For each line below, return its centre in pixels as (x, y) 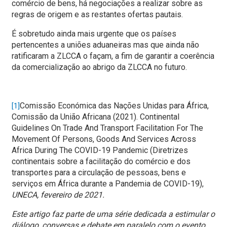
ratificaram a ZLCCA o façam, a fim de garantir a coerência (113, 56)
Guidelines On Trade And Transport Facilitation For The (107, 128)
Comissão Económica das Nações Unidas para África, (114, 106)
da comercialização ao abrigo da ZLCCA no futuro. (99, 67)
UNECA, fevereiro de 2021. (58, 195)
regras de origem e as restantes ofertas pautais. (97, 15)
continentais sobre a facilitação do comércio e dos (101, 162)
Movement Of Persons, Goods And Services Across (104, 139)
